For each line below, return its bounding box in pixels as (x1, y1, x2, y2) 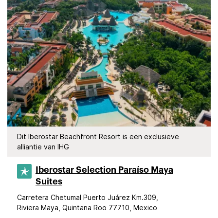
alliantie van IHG (17, 143, 69, 151)
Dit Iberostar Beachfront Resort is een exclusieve (17, 132, 179, 141)
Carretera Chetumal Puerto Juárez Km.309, (17, 193, 158, 201)
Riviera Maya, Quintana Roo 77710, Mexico (17, 203, 157, 212)
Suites (36, 177, 62, 186)
